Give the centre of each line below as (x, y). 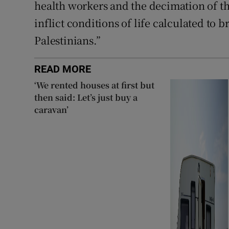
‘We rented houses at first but (95, 85)
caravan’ (52, 109)
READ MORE (63, 69)
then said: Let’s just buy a (86, 97)
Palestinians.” (67, 40)
